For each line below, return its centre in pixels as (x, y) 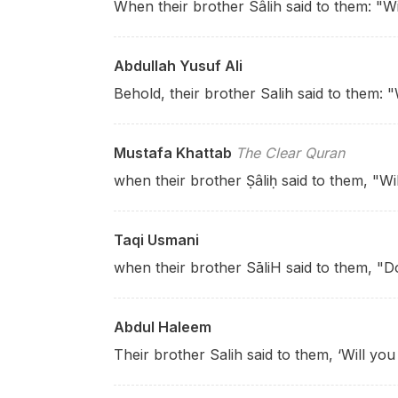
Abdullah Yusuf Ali (178, 66)
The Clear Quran (290, 153)
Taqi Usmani (156, 240)
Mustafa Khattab (173, 153)
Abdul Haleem (163, 327)
